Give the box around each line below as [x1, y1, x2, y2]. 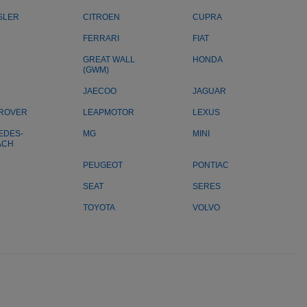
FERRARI [83, 34, 119, 43]
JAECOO [83, 86, 116, 96]
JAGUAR [193, 86, 226, 96]
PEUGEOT [83, 160, 123, 170]
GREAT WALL [83, 55, 135, 64]
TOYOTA [83, 203, 115, 212]
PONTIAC [193, 160, 229, 170]
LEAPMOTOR [83, 108, 134, 117]
